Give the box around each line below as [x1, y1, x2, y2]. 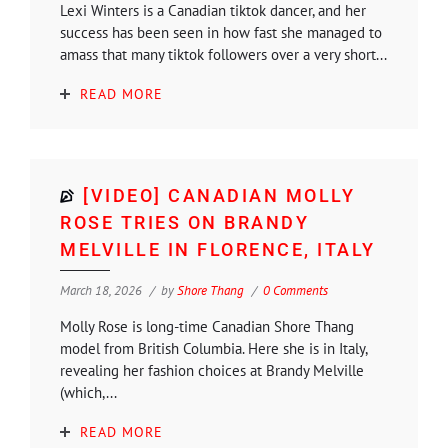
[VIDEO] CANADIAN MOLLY [83, 184, 355, 206]
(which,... [60, 382, 117, 402]
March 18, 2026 [60, 281, 142, 299]
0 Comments [263, 281, 328, 299]
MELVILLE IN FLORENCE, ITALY [60, 238, 376, 260]
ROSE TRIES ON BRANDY [60, 211, 309, 233]
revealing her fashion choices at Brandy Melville [60, 360, 364, 380]
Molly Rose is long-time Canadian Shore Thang [60, 316, 354, 336]
